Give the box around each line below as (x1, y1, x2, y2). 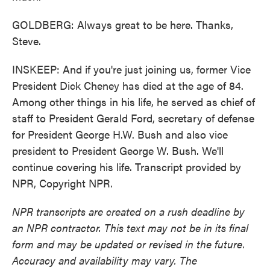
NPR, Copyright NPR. (12, 175, 113, 190)
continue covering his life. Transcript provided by (12, 159, 241, 174)
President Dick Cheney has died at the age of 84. (12, 78, 243, 93)
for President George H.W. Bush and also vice (12, 127, 228, 142)
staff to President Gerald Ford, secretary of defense (12, 110, 254, 125)
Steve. (12, 33, 41, 48)
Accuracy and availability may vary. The (12, 253, 197, 268)
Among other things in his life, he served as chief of (12, 94, 255, 109)
